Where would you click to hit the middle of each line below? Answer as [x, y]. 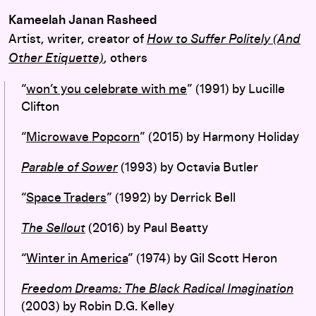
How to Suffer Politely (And [224, 39]
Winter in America [77, 259]
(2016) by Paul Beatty [147, 228]
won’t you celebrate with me [107, 89]
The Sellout [53, 228]
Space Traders [66, 198]
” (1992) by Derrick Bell [171, 198]
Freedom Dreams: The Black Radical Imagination [157, 289]
